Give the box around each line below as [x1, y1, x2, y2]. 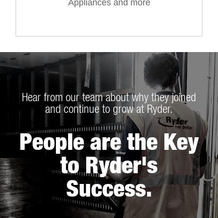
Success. [66, 174, 152, 202]
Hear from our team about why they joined [22, 90, 196, 104]
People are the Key [19, 127, 199, 156]
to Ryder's [60, 151, 158, 179]
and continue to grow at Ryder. [45, 102, 173, 116]
